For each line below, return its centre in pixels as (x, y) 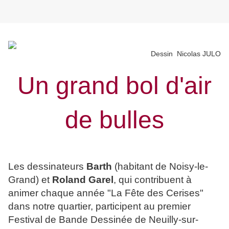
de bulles (114, 120)
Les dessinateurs (47, 167)
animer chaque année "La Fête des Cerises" (106, 193)
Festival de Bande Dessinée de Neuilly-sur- (103, 220)
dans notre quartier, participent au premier (99, 207)
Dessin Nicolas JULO (186, 54)
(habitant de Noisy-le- (160, 167)
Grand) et (30, 180)
